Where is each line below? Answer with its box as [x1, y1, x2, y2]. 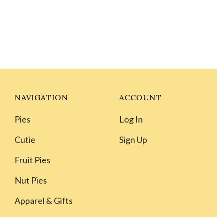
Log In [119, 113, 143, 124]
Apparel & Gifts [15, 195, 73, 206]
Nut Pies [15, 174, 47, 186]
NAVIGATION [15, 92, 68, 102]
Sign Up [119, 134, 148, 145]
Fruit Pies [15, 154, 50, 165]
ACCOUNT [119, 92, 162, 102]
